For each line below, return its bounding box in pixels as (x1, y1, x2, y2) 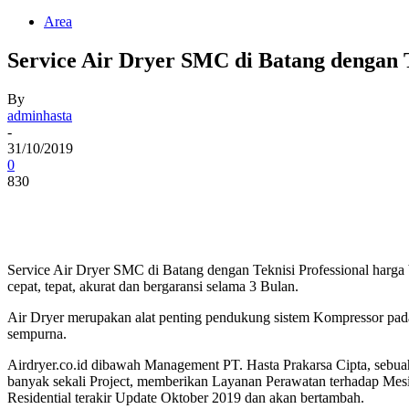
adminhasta (7, 107, 72, 123)
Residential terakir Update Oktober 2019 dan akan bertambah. (7, 389, 364, 405)
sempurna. (7, 325, 67, 341)
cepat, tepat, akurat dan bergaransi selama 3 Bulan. (7, 278, 299, 294)
